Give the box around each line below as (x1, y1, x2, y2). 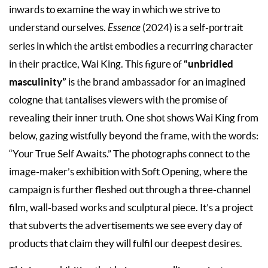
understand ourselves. (9, 22, 108, 33)
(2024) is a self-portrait (142, 22, 243, 33)
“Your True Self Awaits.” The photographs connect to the (9, 148, 250, 159)
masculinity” (9, 75, 66, 87)
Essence (108, 22, 142, 34)
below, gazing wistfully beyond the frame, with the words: (9, 130, 258, 141)
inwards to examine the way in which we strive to (9, 4, 220, 15)
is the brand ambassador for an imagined (66, 76, 246, 87)
